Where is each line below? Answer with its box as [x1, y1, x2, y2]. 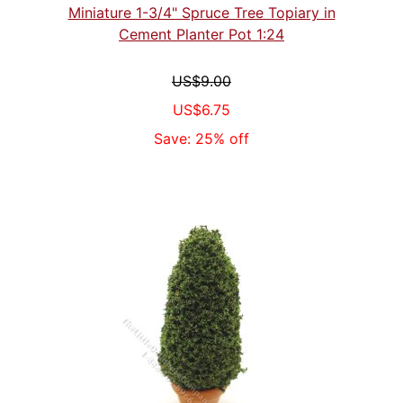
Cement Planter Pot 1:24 [119, 24, 284, 43]
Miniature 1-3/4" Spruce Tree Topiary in [67, 3, 336, 22]
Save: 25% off [154, 129, 249, 148]
